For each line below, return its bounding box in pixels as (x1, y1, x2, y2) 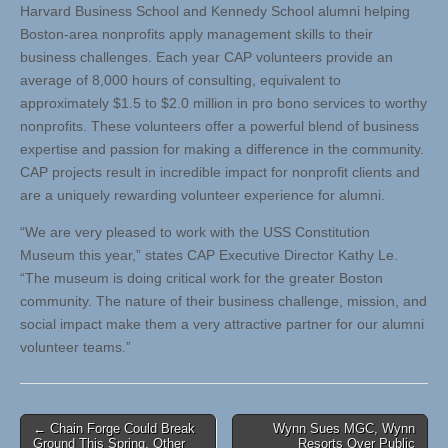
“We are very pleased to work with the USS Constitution (20, 224, 370, 241)
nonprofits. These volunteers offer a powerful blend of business (20, 118, 419, 135)
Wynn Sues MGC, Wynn (273, 421, 415, 437)
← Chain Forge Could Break (33, 421, 195, 437)
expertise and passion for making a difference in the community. (20, 141, 424, 158)
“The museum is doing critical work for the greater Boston (20, 270, 383, 287)
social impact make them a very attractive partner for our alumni (20, 316, 424, 333)
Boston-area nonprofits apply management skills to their (20, 26, 373, 43)
